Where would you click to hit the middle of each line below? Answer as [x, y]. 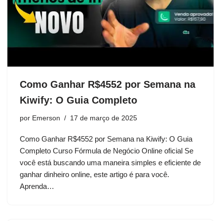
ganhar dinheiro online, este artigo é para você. [94, 175]
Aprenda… [38, 186]
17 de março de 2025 [104, 118]
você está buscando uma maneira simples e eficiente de [110, 163]
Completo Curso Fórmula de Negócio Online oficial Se [107, 151]
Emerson [46, 118]
